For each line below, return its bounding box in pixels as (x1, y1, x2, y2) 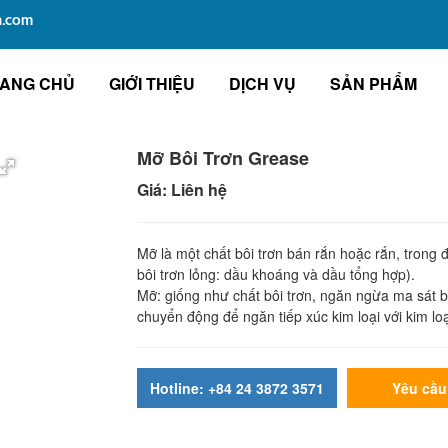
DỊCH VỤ (229, 72, 296, 95)
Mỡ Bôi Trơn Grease (137, 145, 309, 171)
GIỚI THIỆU (109, 72, 195, 95)
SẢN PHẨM (330, 72, 417, 95)
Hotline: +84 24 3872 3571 (208, 377, 324, 398)
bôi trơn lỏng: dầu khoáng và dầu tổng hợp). (137, 264, 415, 284)
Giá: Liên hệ (137, 178, 227, 201)
